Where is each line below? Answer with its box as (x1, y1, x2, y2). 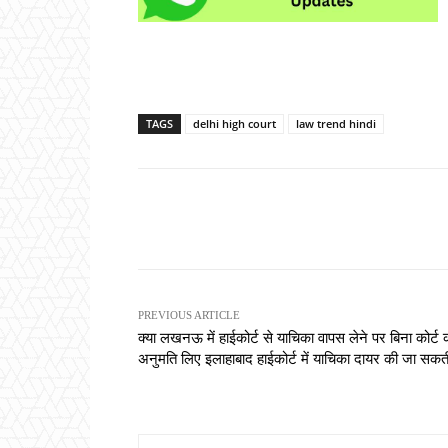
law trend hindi (296, 116, 376, 132)
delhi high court (193, 116, 276, 132)
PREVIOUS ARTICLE (138, 309, 240, 322)
